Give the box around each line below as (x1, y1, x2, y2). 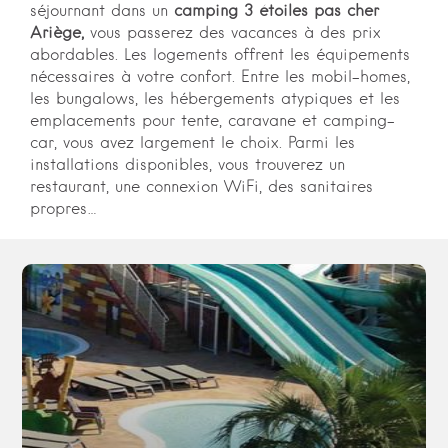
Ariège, (30, 26, 91, 42)
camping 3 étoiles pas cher (174, 4, 380, 20)
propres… (30, 202, 98, 218)
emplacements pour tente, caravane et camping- (30, 114, 396, 130)
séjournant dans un (30, 4, 175, 20)
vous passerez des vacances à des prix (90, 26, 382, 42)
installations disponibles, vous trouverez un (30, 158, 346, 174)
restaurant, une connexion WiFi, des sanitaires (30, 180, 374, 196)
